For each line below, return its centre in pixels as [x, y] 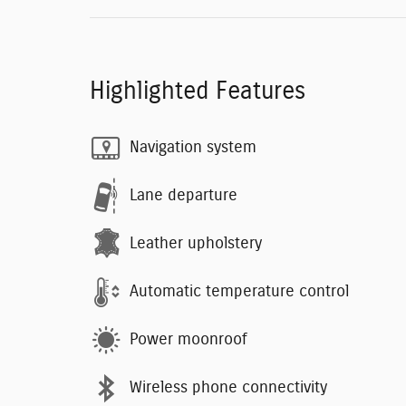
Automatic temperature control [239, 292]
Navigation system [193, 148]
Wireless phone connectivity [228, 388]
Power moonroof [188, 340]
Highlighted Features [198, 91]
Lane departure [184, 196]
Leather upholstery [196, 244]
